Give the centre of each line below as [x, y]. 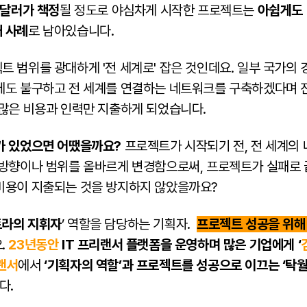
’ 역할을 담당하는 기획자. [129, 224]
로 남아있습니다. [71, 31]
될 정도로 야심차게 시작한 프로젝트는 [159, 10]
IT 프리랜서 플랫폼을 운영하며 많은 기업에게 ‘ [180, 245]
